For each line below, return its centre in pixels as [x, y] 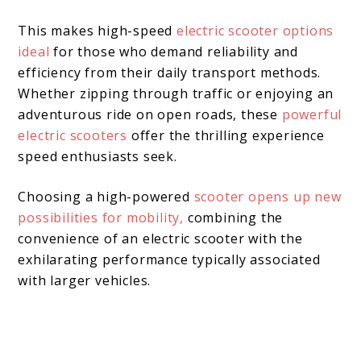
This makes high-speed [98, 30]
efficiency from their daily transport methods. [170, 72]
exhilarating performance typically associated [169, 259]
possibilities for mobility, [103, 217]
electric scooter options [255, 30]
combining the [235, 217]
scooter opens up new [268, 196]
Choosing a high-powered [106, 196]
